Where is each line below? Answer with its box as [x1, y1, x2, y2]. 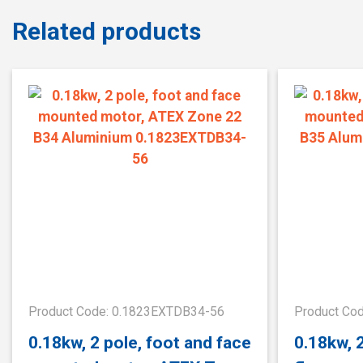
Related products [12, 16, 201, 45]
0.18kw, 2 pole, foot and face [28, 331, 251, 352]
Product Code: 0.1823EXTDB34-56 [28, 304, 224, 320]
